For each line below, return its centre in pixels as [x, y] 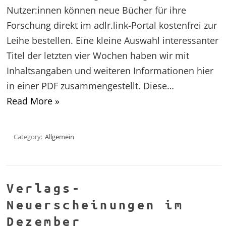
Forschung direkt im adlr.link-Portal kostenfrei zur [112, 25]
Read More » [33, 101]
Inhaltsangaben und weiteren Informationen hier [110, 70]
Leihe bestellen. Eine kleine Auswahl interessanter [113, 40]
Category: [29, 136]
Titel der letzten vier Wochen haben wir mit [98, 55]
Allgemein [60, 136]
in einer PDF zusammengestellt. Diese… [91, 86]
